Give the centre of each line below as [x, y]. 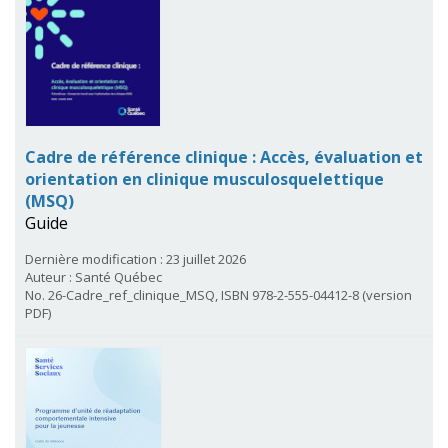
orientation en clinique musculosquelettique [204, 178]
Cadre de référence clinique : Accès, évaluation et [224, 156]
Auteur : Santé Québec [93, 276]
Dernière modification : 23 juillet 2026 [135, 258]
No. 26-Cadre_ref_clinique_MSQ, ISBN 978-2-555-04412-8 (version [218, 294]
